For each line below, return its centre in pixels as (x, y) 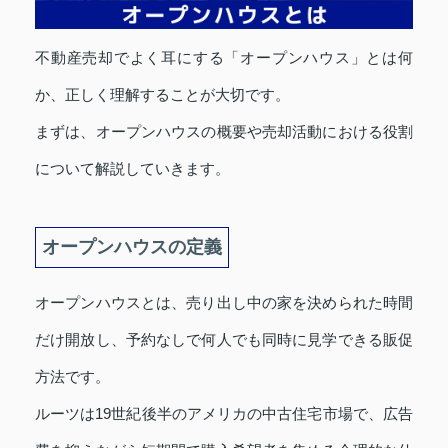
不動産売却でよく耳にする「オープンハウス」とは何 (224, 58)
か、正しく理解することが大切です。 (162, 95)
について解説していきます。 (132, 169)
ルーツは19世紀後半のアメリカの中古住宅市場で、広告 (224, 414)
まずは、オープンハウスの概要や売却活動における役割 (224, 132)
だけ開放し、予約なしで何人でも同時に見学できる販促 (224, 340)
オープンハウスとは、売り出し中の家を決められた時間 (224, 303)
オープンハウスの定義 (132, 247)
